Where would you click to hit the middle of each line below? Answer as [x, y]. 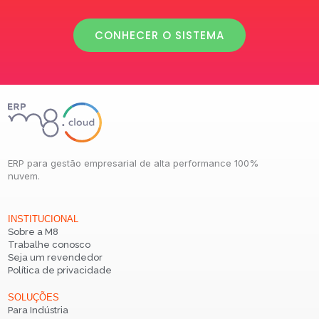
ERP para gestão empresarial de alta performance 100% [133, 163]
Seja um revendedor [55, 257]
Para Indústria [38, 310]
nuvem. [24, 176]
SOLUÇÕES [33, 297]
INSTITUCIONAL [43, 219]
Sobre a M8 [33, 232]
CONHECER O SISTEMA [159, 36]
